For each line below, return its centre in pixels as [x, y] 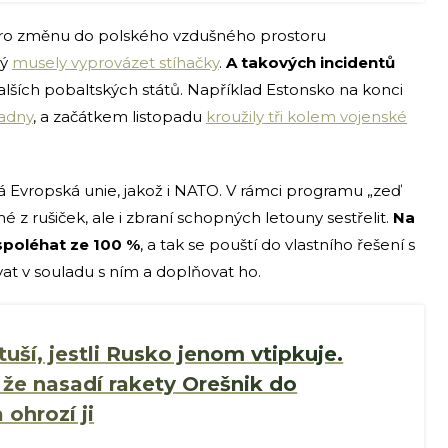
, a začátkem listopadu [119, 117]
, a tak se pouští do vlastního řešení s [277, 245]
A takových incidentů [310, 63]
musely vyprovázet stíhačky [115, 63]
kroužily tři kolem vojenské [306, 117]
